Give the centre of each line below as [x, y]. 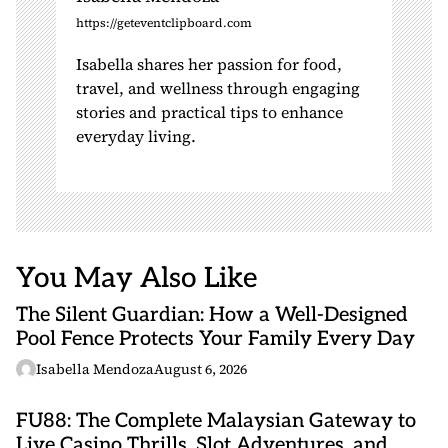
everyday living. [136, 136]
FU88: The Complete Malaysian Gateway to [216, 421]
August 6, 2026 [200, 369]
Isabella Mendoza [95, 369]
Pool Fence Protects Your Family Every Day [215, 339]
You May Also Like [136, 278]
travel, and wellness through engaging [218, 88]
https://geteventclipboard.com [164, 23]
